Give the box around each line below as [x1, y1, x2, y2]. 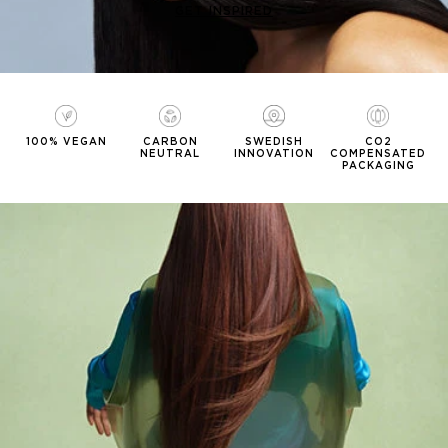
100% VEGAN [25, 134, 107, 147]
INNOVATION [234, 146, 314, 159]
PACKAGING [341, 158, 415, 171]
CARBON [142, 134, 198, 147]
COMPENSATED [330, 146, 426, 159]
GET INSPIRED [175, 2, 273, 18]
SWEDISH [245, 134, 303, 147]
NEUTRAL [140, 146, 200, 159]
